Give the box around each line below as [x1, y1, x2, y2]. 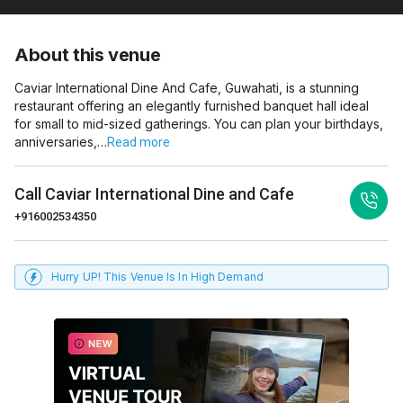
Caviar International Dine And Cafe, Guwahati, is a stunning [14, 80, 359, 95]
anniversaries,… [14, 134, 107, 149]
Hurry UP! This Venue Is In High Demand [51, 270, 264, 283]
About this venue [14, 44, 161, 66]
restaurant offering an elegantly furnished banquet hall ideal [14, 98, 369, 113]
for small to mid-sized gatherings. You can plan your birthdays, [14, 116, 383, 131]
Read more [107, 135, 170, 149]
